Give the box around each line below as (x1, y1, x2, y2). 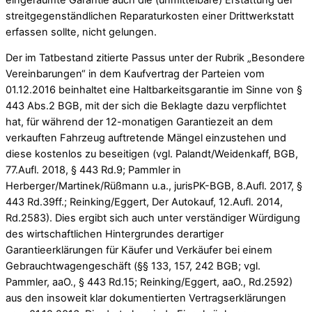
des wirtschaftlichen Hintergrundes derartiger (6, 228, 224, 241)
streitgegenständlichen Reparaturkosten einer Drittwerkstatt (6, 9, 294, 22)
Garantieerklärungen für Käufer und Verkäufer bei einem (6, 244, 272, 257)
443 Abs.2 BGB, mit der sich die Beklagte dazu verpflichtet (6, 100, 286, 113)
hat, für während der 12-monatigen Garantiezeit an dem (6, 116, 273, 129)
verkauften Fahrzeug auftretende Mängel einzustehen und (6, 132, 286, 145)
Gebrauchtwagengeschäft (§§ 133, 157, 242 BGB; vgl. (6, 260, 260, 273)
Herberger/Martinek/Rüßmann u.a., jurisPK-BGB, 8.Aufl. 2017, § (6, 180, 302, 193)
